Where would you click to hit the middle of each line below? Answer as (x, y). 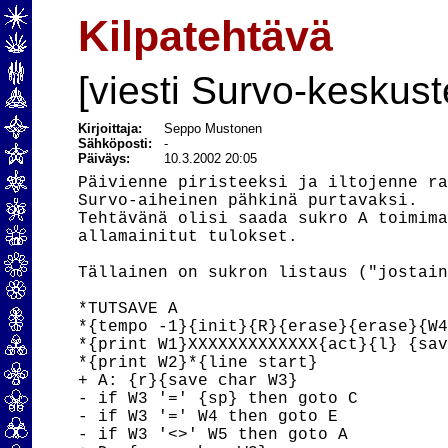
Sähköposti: (121, 143)
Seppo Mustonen (213, 128)
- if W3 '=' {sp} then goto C (218, 399)
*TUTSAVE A (128, 309)
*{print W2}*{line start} (198, 363)
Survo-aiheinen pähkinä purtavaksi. (248, 201)
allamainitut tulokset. (188, 237)
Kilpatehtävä (206, 36)
